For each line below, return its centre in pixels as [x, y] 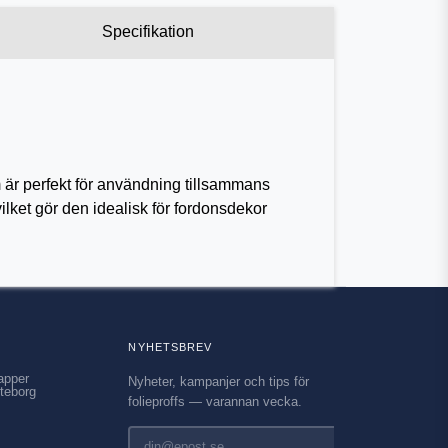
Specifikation [148, 31]
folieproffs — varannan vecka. [215, 402]
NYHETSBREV [170, 347]
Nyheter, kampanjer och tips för [219, 382]
